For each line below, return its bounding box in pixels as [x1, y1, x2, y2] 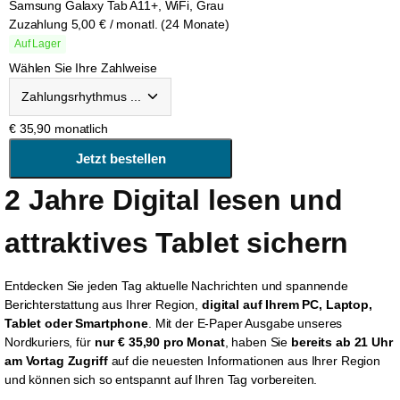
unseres [297, 315, 343, 330]
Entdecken [4, 278, 63, 293]
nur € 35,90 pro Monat [94, 334, 225, 349]
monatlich [54, 121, 108, 136]
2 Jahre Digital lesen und [4, 183, 351, 216]
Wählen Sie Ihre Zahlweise [9, 60, 157, 75]
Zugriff [63, 353, 108, 368]
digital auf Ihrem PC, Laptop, [201, 296, 372, 312]
